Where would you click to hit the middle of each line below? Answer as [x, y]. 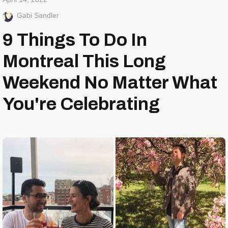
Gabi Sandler [38, 16]
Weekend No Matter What [110, 83]
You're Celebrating [81, 104]
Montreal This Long [84, 61]
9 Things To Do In [75, 40]
